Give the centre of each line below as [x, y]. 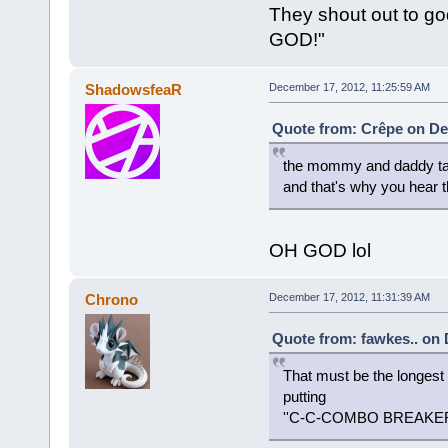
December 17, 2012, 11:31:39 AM [349, 296]
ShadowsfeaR [134, 89]
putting [304, 396]
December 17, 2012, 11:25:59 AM [349, 86]
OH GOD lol [319, 250]
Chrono [112, 299]
